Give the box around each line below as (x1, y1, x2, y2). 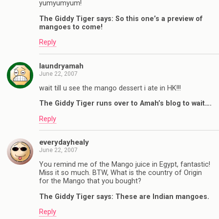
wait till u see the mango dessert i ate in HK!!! (39, 84, 181, 92)
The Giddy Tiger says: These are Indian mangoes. (39, 192, 209, 201)
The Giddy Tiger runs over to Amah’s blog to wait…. (39, 99, 212, 108)
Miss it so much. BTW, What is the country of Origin (39, 169, 202, 177)
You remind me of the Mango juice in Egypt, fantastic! (39, 160, 210, 169)
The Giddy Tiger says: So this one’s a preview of (39, 14, 203, 23)
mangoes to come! (39, 22, 103, 31)
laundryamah (39, 61, 84, 70)
